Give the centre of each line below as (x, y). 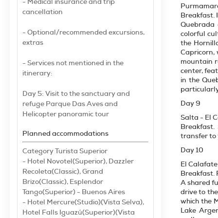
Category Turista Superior (65, 151)
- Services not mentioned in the (73, 63)
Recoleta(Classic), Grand (63, 171)
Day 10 (192, 150)
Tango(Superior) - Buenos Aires (74, 192)
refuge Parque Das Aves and (70, 104)
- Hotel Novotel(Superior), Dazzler (78, 161)
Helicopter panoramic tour (66, 114)
